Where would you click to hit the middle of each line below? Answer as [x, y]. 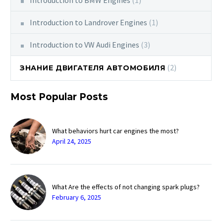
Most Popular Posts [59, 97]
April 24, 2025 [72, 141]
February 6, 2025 [77, 197]
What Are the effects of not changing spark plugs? [126, 187]
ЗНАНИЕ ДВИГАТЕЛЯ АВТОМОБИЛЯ [93, 68]
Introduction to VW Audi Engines [84, 44]
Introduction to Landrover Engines [88, 22]
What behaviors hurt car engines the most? [115, 131]
